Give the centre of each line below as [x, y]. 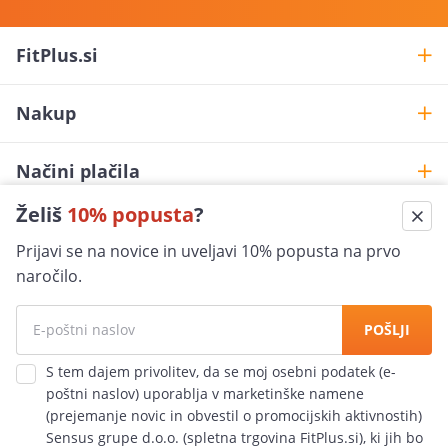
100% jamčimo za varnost [187, 356]
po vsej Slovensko [158, 435]
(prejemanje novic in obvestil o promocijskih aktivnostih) [234, 415]
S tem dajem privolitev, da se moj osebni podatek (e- [221, 371]
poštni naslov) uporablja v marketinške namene [205, 393]
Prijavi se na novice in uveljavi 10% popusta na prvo [208, 251]
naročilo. [49, 276]
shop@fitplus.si [167, 261]
